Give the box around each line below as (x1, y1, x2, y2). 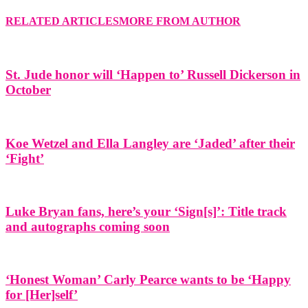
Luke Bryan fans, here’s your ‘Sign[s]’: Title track (5, 203, 287, 219)
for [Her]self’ (5, 287, 78, 302)
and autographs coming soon (5, 219, 170, 234)
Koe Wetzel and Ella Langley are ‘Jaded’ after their (5, 135, 295, 151)
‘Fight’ (5, 151, 44, 166)
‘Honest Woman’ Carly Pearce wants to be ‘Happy (5, 272, 291, 287)
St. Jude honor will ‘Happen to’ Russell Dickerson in (5, 67, 300, 82)
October (5, 82, 51, 98)
